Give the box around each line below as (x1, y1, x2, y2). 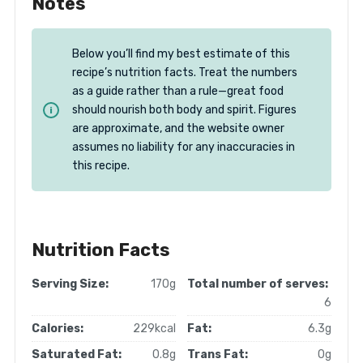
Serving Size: (31, 277, 109, 292)
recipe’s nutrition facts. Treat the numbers (71, 66, 297, 80)
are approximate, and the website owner (71, 122, 284, 136)
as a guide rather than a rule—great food (71, 84, 284, 99)
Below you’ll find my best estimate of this (71, 47, 290, 62)
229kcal (132, 322, 176, 336)
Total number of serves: (187, 277, 329, 292)
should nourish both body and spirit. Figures (71, 103, 297, 117)
